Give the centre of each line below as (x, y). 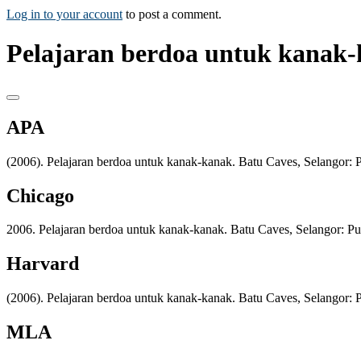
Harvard (43, 264)
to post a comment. (172, 14)
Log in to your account (64, 14)
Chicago (40, 195)
